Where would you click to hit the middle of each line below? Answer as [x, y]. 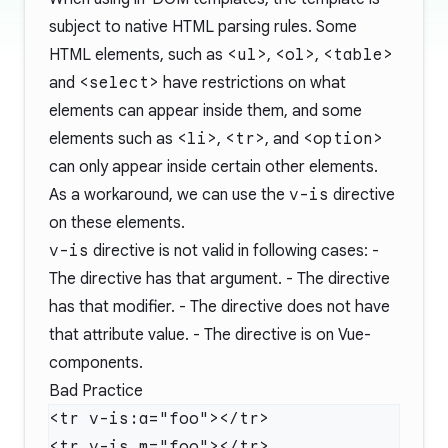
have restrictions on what [252, 83]
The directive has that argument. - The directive [219, 279]
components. [96, 363]
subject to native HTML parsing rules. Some [203, 27]
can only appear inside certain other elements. [213, 167]
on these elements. [117, 223]
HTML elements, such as [138, 55]
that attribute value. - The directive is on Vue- [210, 335]
